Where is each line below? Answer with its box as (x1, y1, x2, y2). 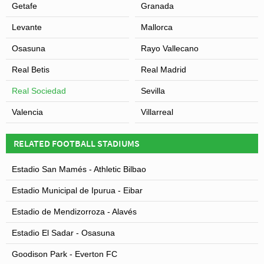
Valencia (12, 107, 43, 117)
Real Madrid (141, 64, 186, 74)
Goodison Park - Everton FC (12, 249, 117, 259)
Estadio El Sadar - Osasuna (12, 227, 115, 237)
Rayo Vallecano (141, 43, 199, 53)
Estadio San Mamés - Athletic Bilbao (12, 164, 146, 174)
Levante (12, 22, 42, 32)
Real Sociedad (12, 85, 66, 95)
